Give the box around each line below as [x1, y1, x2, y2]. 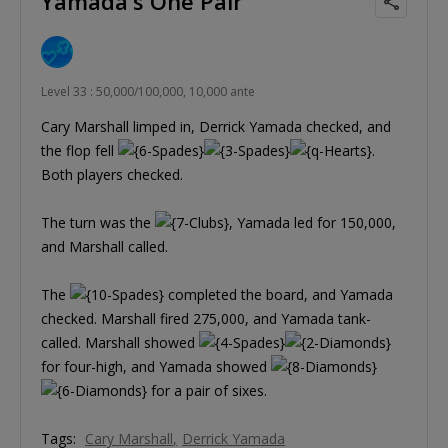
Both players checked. [41, 165, 183, 185]
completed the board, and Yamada [164, 285, 393, 305]
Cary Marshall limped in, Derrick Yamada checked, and [41, 117, 391, 137]
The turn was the [41, 213, 155, 233]
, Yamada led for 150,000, [229, 213, 396, 233]
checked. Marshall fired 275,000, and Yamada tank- [41, 309, 371, 329]
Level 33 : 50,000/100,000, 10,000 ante [41, 83, 255, 101]
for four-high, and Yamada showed [41, 357, 271, 377]
